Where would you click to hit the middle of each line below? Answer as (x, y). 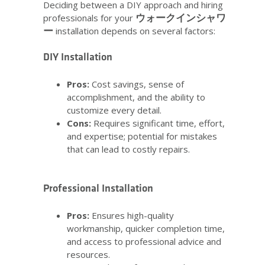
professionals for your (89, 18)
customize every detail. (114, 110)
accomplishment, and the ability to (136, 97)
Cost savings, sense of (137, 84)
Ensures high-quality (132, 216)
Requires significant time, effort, (158, 123)
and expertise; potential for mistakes (142, 136)
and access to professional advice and (144, 242)
